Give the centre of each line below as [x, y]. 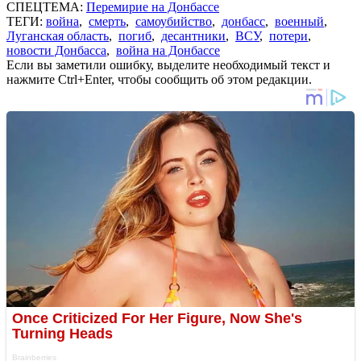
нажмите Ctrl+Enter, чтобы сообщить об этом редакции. [159, 79]
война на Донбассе [168, 50]
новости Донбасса [56, 50]
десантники [193, 35]
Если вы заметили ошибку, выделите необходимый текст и [168, 64]
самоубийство [174, 21]
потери [288, 35]
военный [299, 21]
